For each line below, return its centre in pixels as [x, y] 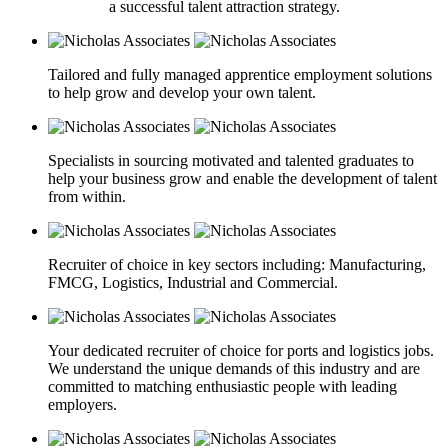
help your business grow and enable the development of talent [242, 179]
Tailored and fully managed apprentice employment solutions [240, 75]
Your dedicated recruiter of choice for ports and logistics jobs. [241, 351]
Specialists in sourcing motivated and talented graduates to [231, 161]
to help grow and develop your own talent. [182, 93]
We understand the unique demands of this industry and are [234, 369]
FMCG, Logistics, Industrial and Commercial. [193, 283]
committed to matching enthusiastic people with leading [222, 387]
